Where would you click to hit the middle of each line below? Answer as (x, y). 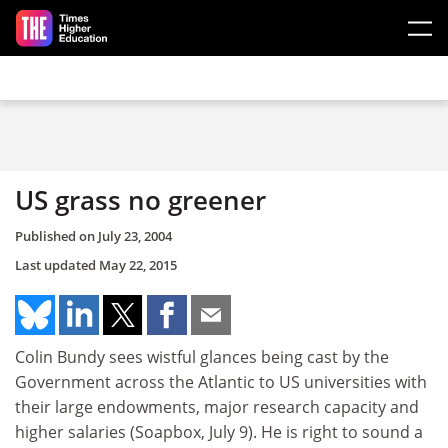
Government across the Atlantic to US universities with (221, 381)
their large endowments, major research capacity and (217, 406)
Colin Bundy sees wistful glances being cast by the (202, 356)
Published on (56, 235)
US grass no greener (140, 200)
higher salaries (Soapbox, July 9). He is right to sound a (219, 431)
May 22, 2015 (138, 264)
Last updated (57, 264)
